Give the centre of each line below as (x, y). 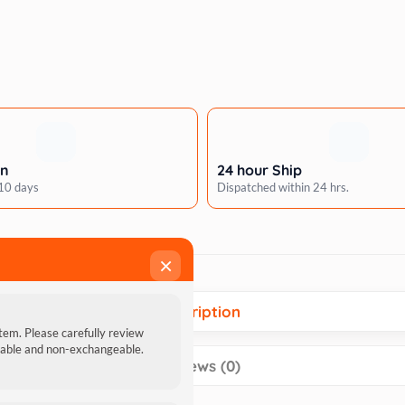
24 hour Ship (259, 170)
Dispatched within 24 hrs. (283, 187)
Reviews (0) (198, 366)
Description (198, 311)
